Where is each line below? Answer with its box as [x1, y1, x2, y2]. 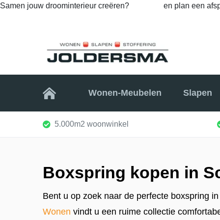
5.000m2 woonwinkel [55, 119, 129, 128]
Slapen [183, 88, 212, 98]
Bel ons [133, 1, 162, 10]
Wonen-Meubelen [88, 88, 162, 98]
